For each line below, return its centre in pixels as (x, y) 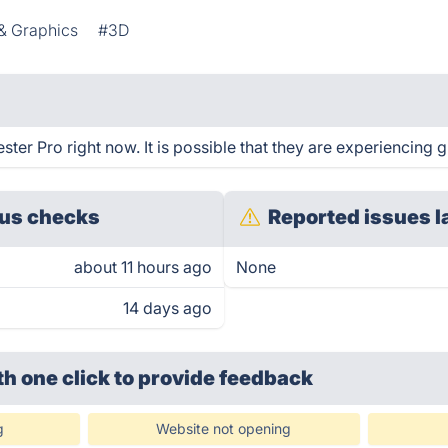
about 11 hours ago (143, 267)
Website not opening (224, 428)
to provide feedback (214, 378)
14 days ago (167, 308)
